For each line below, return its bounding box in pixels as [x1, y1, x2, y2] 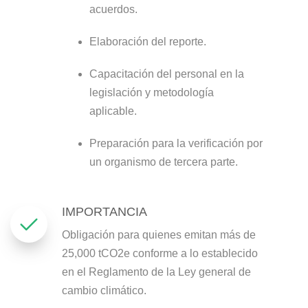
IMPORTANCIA [61, 205, 147, 219]
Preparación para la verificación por [89, 137, 263, 149]
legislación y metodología [89, 87, 214, 98]
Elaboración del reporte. [89, 36, 206, 47]
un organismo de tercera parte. [89, 156, 238, 168]
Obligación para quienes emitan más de [61, 229, 256, 241]
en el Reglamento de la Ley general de [61, 266, 251, 278]
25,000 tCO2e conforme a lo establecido [61, 247, 258, 259]
